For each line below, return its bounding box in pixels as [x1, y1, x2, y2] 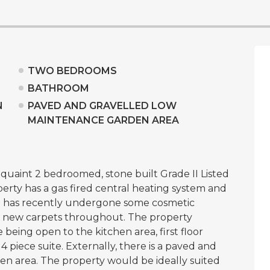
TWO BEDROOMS [27, 65, 117, 77]
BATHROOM [27, 83, 89, 94]
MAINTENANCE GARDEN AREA [27, 115, 179, 126]
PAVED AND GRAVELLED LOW [27, 100, 177, 111]
